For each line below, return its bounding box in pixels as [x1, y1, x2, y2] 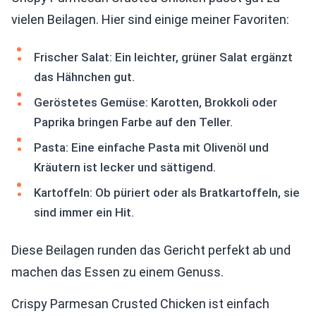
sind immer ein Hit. [34, 205, 134, 219]
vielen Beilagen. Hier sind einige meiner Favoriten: [11, 12, 289, 27]
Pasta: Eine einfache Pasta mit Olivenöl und [34, 140, 269, 154]
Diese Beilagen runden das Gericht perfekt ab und [11, 243, 291, 257]
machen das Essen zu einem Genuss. [11, 265, 224, 279]
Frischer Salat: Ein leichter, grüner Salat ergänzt [34, 50, 293, 64]
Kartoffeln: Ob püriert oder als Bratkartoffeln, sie [34, 186, 300, 200]
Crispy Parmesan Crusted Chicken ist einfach [11, 296, 269, 311]
